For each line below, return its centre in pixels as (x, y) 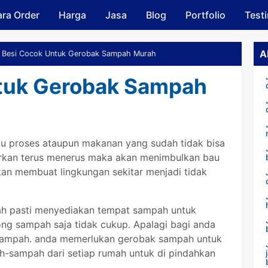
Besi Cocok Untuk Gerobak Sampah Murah (79, 54)
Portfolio (205, 15)
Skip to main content (134, 15)
